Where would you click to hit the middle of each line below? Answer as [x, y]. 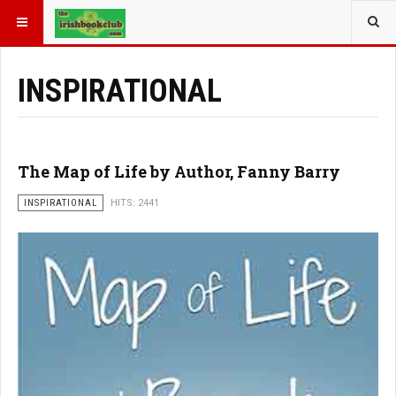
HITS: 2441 [135, 203]
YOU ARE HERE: [52, 17]
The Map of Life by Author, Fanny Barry [179, 171]
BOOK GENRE [148, 17]
